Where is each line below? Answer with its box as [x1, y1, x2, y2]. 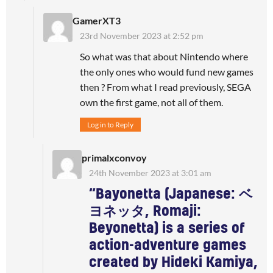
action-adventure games [89, 238, 246, 252]
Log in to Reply [87, 119, 133, 129]
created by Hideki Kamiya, [89, 255, 258, 269]
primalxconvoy [82, 151, 147, 163]
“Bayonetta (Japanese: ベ [89, 187, 253, 201]
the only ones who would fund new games [80, 65, 253, 77]
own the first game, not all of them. [80, 96, 223, 108]
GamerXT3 [73, 14, 121, 26]
